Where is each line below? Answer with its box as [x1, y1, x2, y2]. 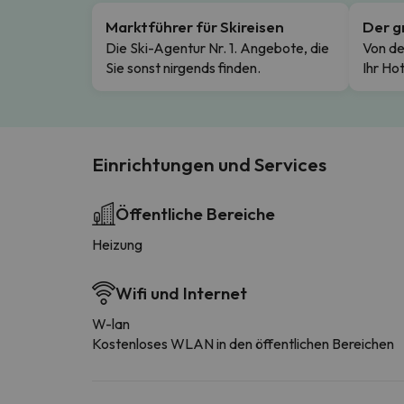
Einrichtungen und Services [92, 151, 326, 176]
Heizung [92, 234, 142, 253]
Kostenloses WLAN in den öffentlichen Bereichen [92, 334, 394, 353]
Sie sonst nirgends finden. [106, 58, 261, 77]
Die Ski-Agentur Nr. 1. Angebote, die [106, 38, 329, 57]
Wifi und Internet [115, 281, 247, 304]
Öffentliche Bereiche [115, 202, 275, 225]
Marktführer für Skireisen [106, 16, 284, 36]
